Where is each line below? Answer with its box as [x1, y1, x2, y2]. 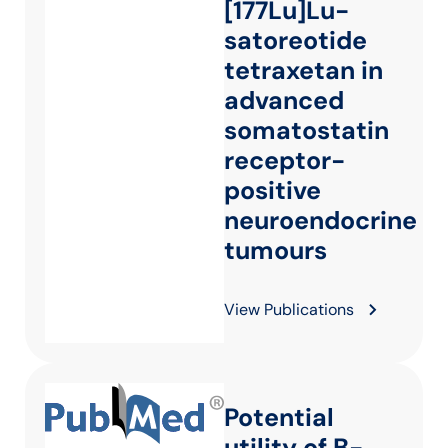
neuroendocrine [224, 204, 417, 237]
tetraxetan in [224, 54, 383, 87]
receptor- [224, 144, 345, 177]
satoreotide [224, 24, 367, 57]
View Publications [224, 299, 354, 320]
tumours [224, 234, 327, 267]
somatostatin [224, 114, 389, 147]
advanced [224, 84, 344, 117]
